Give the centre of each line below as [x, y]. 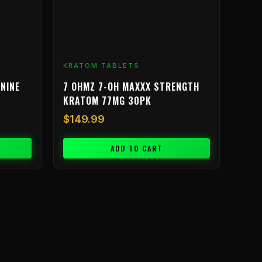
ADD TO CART [137, 149]
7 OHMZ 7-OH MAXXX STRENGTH [131, 87]
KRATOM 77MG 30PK [107, 101]
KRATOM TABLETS [101, 65]
